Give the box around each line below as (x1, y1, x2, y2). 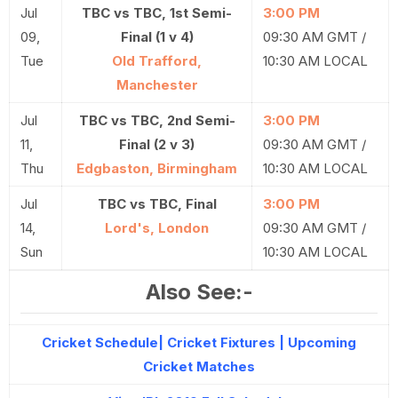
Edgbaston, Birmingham (76, 160, 237, 177)
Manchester (115, 76, 198, 93)
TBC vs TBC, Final (97, 195, 217, 212)
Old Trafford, (112, 52, 202, 69)
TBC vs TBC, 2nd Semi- (78, 112, 235, 129)
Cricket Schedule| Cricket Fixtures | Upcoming (42, 334, 356, 351)
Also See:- (145, 279, 253, 305)
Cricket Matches (143, 358, 255, 375)
